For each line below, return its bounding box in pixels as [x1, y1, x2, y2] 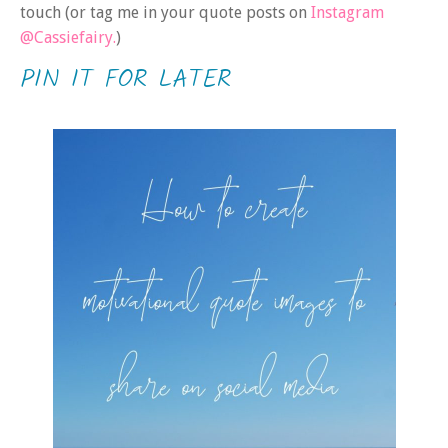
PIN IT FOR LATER [20, 58, 231, 101]
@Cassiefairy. [20, 28, 116, 48]
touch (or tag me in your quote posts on [20, 3, 311, 23]
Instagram [311, 3, 384, 23]
